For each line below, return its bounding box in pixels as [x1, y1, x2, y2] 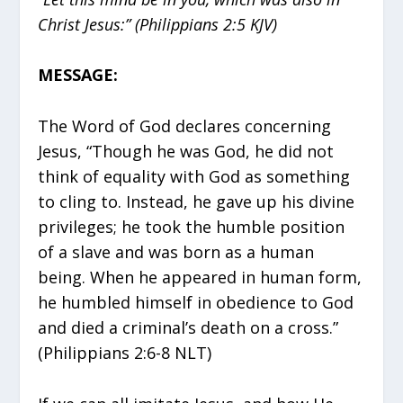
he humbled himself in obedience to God [38, 291, 354, 314]
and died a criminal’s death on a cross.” [38, 317, 339, 339]
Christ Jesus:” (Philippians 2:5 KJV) [38, 13, 278, 35]
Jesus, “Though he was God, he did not [38, 140, 335, 163]
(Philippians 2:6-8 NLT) [38, 342, 212, 364]
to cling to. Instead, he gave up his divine [38, 191, 355, 213]
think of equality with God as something [38, 166, 351, 188]
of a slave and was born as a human [38, 241, 315, 264]
